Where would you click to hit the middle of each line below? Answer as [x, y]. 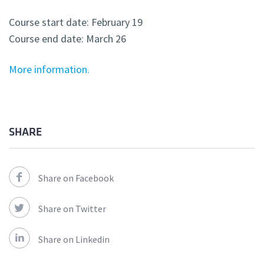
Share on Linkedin [74, 240]
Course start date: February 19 [76, 22]
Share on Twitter [72, 209]
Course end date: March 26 [67, 39]
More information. [49, 70]
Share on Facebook [76, 178]
